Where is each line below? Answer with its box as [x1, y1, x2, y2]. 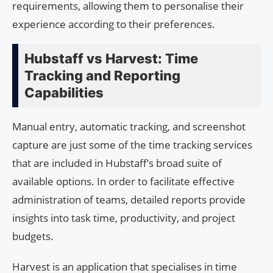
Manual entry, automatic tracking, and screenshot [12, 119, 246, 133]
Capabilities [24, 84, 104, 101]
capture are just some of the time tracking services [12, 137, 252, 152]
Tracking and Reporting [24, 67, 180, 83]
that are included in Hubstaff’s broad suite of [12, 155, 222, 170]
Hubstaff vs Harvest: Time [24, 50, 198, 66]
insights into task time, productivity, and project [12, 210, 235, 225]
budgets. [12, 229, 54, 243]
